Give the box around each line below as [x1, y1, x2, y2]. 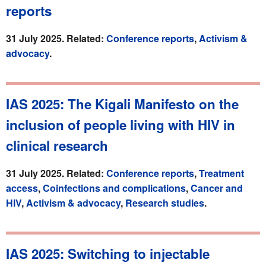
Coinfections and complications [43, 180, 186, 195]
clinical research [6, 135, 108, 155]
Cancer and [191, 180, 243, 195]
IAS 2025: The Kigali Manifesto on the [6, 94, 239, 113]
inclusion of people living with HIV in [6, 115, 235, 134]
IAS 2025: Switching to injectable [6, 243, 210, 263]
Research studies [125, 195, 204, 210]
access [6, 180, 38, 195]
